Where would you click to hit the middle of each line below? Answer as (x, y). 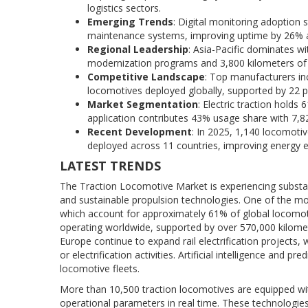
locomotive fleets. (100, 268)
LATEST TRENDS (110, 165)
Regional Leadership (138, 49)
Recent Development (140, 131)
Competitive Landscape (146, 76)
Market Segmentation (143, 104)
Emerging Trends (130, 21)
